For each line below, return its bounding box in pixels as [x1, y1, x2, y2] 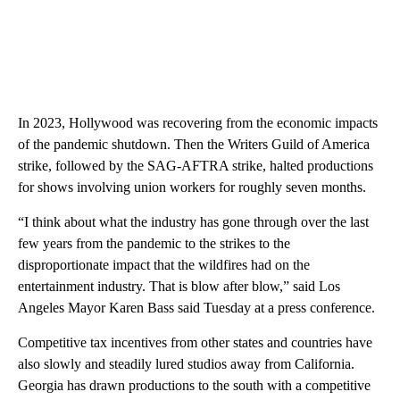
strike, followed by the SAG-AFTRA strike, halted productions [18, 158, 373, 174]
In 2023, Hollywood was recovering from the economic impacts [18, 115, 378, 131]
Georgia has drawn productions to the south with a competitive [18, 378, 371, 394]
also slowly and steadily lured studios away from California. [18, 356, 354, 372]
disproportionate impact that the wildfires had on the [18, 257, 310, 273]
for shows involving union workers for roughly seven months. [18, 179, 366, 196]
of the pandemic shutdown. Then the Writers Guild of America [18, 137, 370, 153]
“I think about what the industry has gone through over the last [18, 214, 369, 230]
